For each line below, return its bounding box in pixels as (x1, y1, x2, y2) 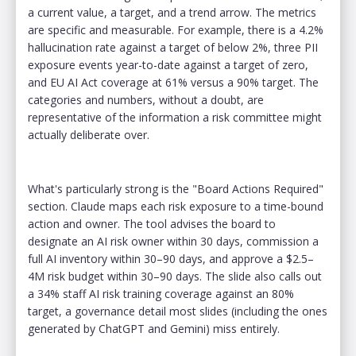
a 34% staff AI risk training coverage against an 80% (28, 285, 294, 301)
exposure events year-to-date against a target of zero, (28, 56, 308, 72)
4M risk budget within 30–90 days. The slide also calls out (28, 268, 322, 284)
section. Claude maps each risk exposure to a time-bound (28, 198, 323, 214)
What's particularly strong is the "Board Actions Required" (28, 180, 323, 196)
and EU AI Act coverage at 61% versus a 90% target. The (28, 74, 319, 90)
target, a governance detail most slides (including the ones (28, 303, 327, 319)
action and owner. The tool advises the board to (28, 215, 276, 231)
